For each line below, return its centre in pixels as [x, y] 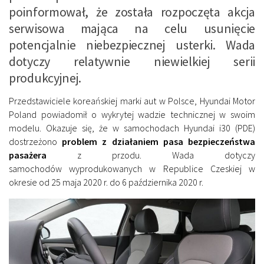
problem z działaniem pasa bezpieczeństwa [159, 141]
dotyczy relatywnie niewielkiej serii [132, 61]
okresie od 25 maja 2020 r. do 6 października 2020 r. [106, 182]
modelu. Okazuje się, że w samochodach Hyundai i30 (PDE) [132, 128]
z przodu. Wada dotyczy [151, 155]
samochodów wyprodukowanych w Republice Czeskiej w [132, 168]
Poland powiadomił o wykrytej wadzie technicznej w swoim [132, 114]
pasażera [28, 155]
